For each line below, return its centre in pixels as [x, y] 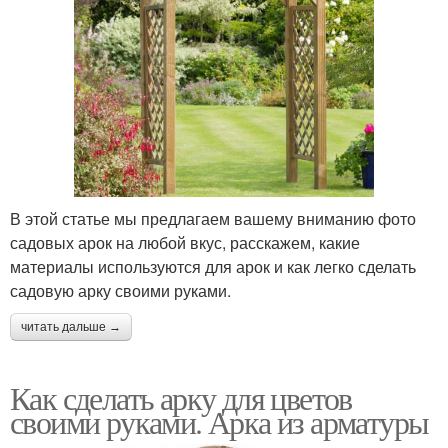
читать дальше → [71, 326]
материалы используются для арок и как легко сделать [213, 266]
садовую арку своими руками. [120, 290]
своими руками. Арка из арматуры [219, 421]
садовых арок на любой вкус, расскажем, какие [185, 242]
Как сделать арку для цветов [181, 397]
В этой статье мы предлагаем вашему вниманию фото [213, 218]
